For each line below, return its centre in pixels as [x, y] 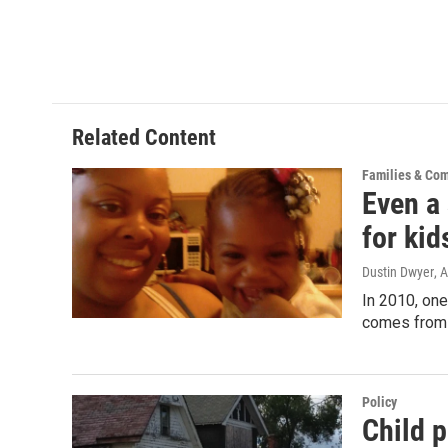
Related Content [144, 137]
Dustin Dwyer [398, 272]
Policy [379, 402]
